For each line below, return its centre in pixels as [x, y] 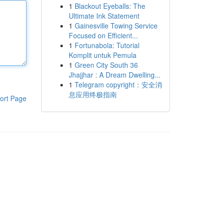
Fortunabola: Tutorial [107, 45]
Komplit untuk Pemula [102, 55]
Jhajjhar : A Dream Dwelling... [114, 75]
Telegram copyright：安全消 [118, 84]
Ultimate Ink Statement [104, 16]
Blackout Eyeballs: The [110, 6]
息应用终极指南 [93, 94]
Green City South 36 [106, 65]
